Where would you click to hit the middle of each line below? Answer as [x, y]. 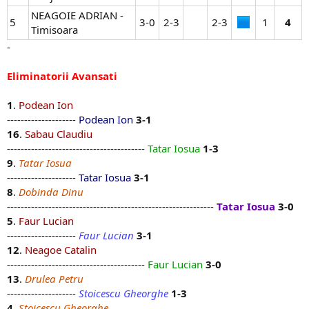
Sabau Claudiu [59, 134]
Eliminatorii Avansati [62, 76]
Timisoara [54, 30]
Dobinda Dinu [51, 192]
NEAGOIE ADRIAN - [77, 16]
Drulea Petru [54, 279]
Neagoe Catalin [61, 250]
